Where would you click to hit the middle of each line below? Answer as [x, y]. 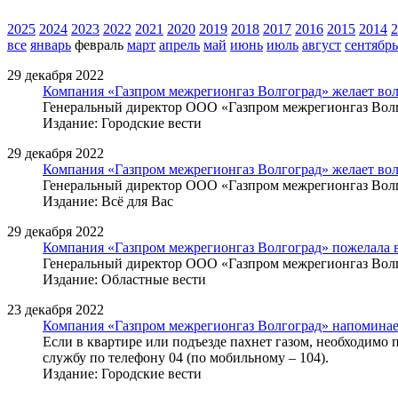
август [322, 44]
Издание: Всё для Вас [108, 201]
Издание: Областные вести [124, 279]
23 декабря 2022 [56, 309]
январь [51, 44]
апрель [179, 44]
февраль [99, 44]
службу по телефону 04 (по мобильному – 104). [186, 357]
